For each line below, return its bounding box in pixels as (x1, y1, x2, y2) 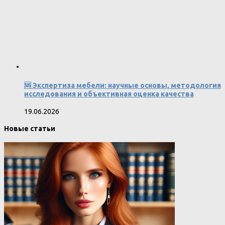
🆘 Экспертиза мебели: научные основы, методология (24, 81, 221, 89)
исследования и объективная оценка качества (24, 89, 194, 98)
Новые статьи (4, 125, 55, 133)
